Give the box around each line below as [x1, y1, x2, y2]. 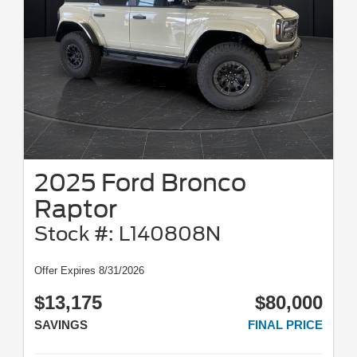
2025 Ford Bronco [34, 167, 246, 197]
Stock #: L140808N [34, 222, 221, 245]
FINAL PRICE [248, 317, 323, 331]
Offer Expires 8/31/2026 [34, 264, 144, 277]
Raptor [34, 194, 117, 223]
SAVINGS [34, 317, 88, 331]
